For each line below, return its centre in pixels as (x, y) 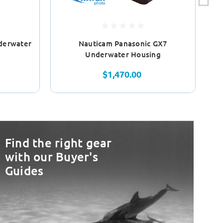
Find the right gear (58, 143)
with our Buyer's (51, 157)
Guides (24, 171)
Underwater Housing (123, 55)
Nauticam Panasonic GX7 (123, 44)
